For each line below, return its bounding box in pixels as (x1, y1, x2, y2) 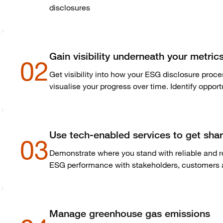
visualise (49, 81, 81, 92)
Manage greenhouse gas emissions (49, 208, 210, 220)
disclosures (49, 2, 90, 13)
